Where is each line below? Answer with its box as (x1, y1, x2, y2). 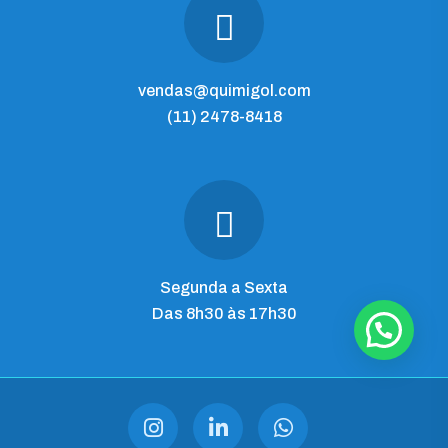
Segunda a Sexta (160, 279, 288, 297)
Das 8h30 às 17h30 (151, 305, 297, 323)
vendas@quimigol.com (137, 82, 311, 100)
